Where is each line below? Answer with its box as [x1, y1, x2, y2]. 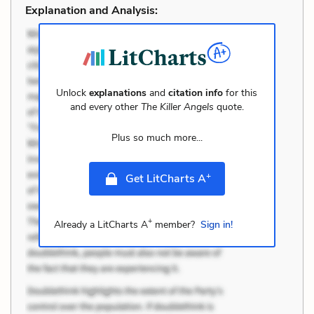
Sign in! [200, 217, 233, 231]
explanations [89, 86, 147, 100]
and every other [69, 100, 141, 114]
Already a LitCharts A [53, 217, 148, 231]
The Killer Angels [140, 100, 214, 114]
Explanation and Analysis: [25, 2, 158, 18]
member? [151, 217, 195, 231]
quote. [213, 100, 244, 114]
